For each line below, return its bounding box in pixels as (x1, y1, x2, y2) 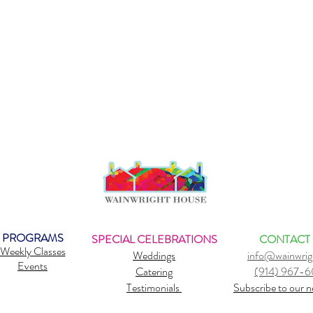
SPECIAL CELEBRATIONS (91, 231, 217, 247)
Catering (136, 263, 173, 279)
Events (17, 258, 48, 274)
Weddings (133, 247, 175, 263)
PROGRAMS (1, 230, 64, 246)
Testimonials (126, 279, 182, 296)
